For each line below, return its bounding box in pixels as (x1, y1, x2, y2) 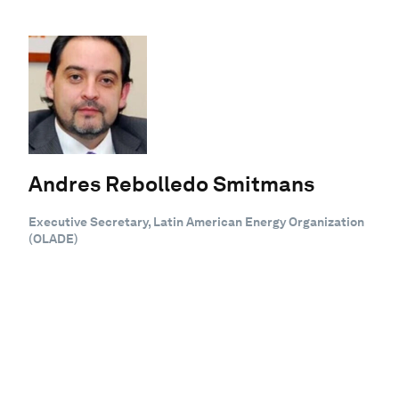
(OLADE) (28, 231, 78, 246)
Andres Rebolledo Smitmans (28, 170, 314, 197)
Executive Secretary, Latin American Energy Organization (28, 214, 364, 229)
